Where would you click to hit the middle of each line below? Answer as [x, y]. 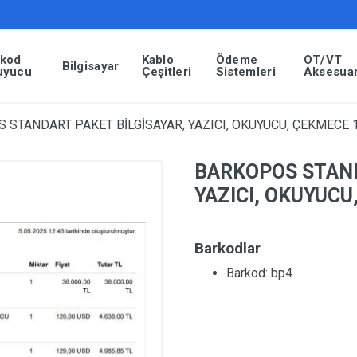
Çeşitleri [167, 72]
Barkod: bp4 [259, 273]
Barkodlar [228, 248]
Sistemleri [245, 72]
